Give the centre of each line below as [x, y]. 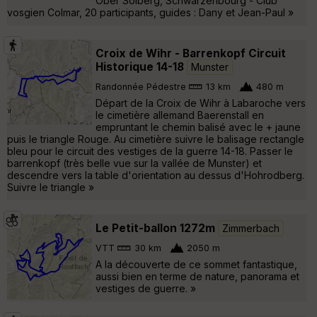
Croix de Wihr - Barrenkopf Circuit [191, 53]
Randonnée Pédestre [141, 87]
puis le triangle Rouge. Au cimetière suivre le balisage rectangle [156, 139]
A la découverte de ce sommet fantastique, [196, 264]
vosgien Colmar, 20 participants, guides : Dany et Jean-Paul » [150, 12]
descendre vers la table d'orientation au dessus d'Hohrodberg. [156, 175]
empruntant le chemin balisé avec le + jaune [198, 127]
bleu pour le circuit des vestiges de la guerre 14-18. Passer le [150, 151]
